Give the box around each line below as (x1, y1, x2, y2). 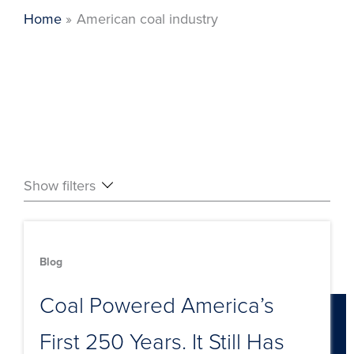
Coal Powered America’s (40, 288, 274, 320)
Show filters (24, 175, 96, 195)
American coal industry (76, 9, 218, 29)
